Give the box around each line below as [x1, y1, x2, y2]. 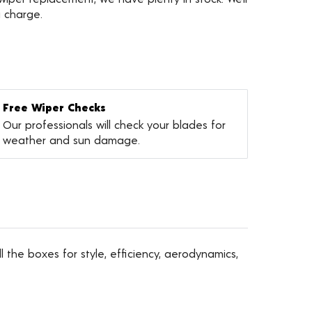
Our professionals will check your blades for [2, 118, 226, 132]
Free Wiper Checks [2, 100, 106, 114]
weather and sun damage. [2, 133, 140, 147]
